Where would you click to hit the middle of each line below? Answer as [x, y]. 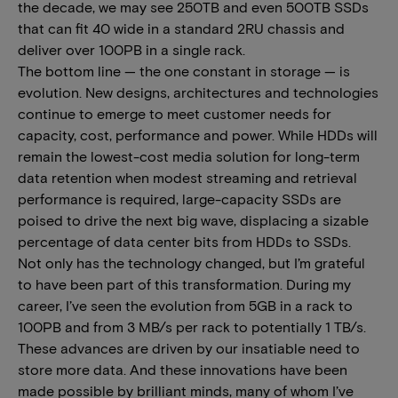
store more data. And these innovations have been [183, 369]
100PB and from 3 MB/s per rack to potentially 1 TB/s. [192, 326]
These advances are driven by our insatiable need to [189, 348]
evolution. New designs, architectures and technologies [198, 92]
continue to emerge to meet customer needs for [175, 113]
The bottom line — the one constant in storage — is [184, 71]
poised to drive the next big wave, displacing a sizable [193, 220]
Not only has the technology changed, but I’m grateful [191, 263]
